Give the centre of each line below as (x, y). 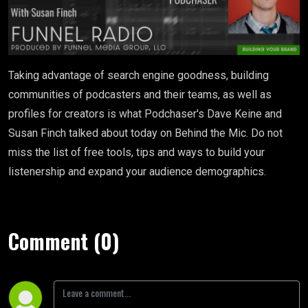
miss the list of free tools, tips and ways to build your (136, 153)
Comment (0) (64, 241)
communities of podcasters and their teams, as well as (140, 95)
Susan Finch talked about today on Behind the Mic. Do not (145, 133)
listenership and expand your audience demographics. (137, 172)
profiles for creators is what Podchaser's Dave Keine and (145, 114)
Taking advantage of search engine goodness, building (139, 76)
